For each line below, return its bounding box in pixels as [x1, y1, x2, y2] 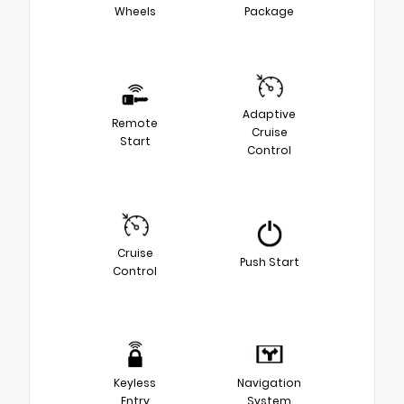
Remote [112, 115, 158, 131]
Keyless [114, 374, 156, 390]
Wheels [114, 3, 156, 19]
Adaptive [243, 106, 296, 122]
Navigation [237, 374, 301, 390]
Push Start [239, 253, 299, 270]
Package [244, 3, 294, 19]
